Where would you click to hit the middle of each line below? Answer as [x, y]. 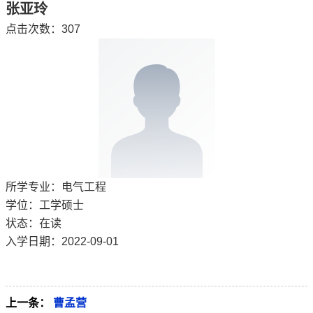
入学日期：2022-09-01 [62, 241]
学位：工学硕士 [45, 205]
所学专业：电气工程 [56, 187]
